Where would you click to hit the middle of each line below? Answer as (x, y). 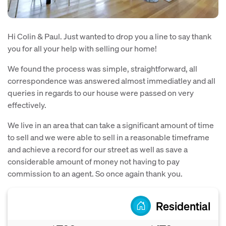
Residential (183, 206)
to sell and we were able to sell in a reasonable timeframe (108, 137)
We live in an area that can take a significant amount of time (111, 125)
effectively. (27, 104)
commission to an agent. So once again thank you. (95, 173)
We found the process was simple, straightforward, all (102, 68)
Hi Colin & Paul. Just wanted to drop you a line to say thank (110, 36)
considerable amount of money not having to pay (94, 161)
